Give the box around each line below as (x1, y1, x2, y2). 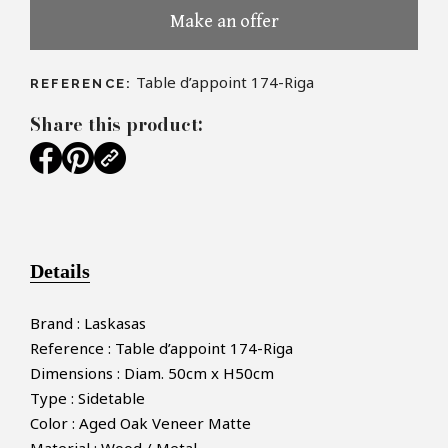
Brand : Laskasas (30, 313, 146, 334)
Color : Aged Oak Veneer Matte (30, 413, 251, 434)
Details (30, 260, 90, 283)
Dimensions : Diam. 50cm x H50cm (30, 363, 274, 384)
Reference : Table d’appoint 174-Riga (30, 338, 293, 359)
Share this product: (30, 111, 202, 139)
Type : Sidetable (30, 388, 145, 409)
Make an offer (169, 11, 279, 33)
